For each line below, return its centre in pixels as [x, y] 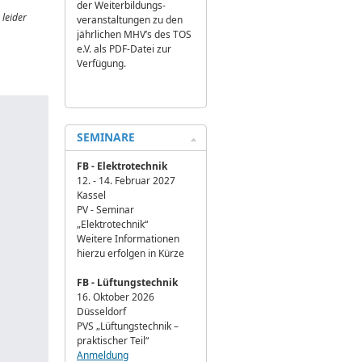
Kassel [91, 195]
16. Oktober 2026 [116, 297]
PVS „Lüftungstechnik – [128, 326]
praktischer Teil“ [113, 341]
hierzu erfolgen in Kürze [130, 253]
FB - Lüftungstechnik [127, 282]
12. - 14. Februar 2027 [126, 181]
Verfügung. [101, 63]
